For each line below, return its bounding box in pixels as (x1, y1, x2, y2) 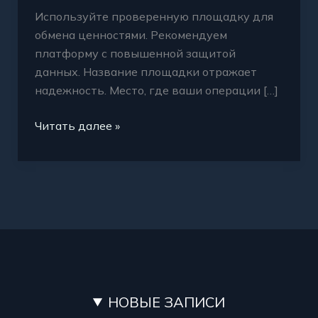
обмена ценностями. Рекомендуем (34, 27, 227, 42)
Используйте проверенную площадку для (34, 9, 273, 23)
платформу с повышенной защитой (34, 45, 236, 60)
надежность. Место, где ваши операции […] (34, 82, 278, 97)
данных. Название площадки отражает (34, 64, 257, 79)
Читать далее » (34, 118, 120, 133)
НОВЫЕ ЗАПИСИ (108, 292, 226, 311)
